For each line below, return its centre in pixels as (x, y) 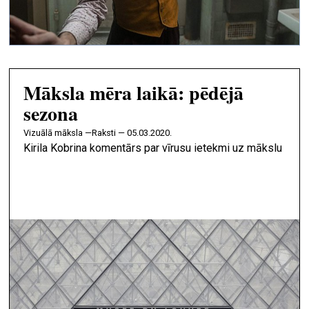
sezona (51, 114)
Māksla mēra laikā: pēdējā (134, 93)
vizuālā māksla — (61, 133)
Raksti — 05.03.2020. (132, 133)
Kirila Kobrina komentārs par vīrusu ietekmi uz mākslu (153, 148)
